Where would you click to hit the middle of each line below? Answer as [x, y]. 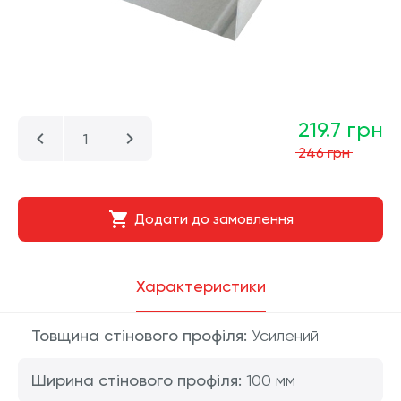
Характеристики [200, 286]
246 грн [324, 152]
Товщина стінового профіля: [139, 335]
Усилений [283, 335]
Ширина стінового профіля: [137, 380]
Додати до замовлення [213, 219]
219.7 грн [341, 129]
